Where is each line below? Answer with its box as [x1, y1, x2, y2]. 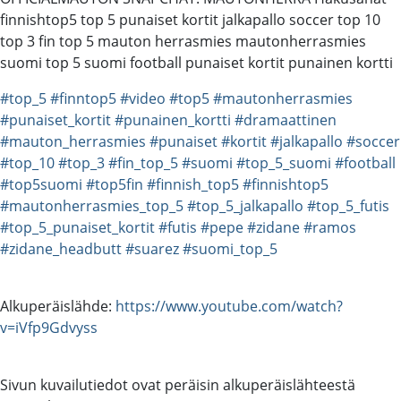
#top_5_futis [307, 195, 389, 216]
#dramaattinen [235, 109, 337, 130]
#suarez [125, 238, 179, 259]
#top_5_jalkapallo [187, 195, 303, 216]
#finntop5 [50, 88, 116, 108]
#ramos [303, 217, 356, 237]
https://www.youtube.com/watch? [115, 295, 343, 316]
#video [120, 88, 166, 108]
